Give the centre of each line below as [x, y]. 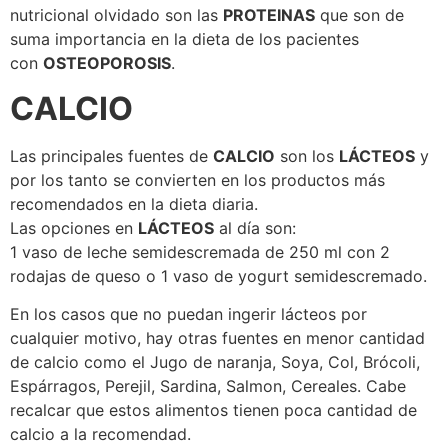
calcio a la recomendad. [100, 434]
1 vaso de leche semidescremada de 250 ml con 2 [200, 251]
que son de [359, 15]
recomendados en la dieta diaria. [134, 203]
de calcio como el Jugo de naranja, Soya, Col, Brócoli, [215, 362]
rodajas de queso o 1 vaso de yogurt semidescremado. [218, 275]
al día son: [255, 227]
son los [307, 155]
